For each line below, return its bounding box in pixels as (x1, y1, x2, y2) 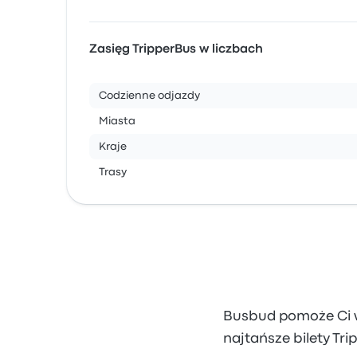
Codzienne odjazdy (99, 91, 200, 100)
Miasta (99, 116, 135, 126)
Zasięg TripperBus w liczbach (89, 44, 263, 55)
